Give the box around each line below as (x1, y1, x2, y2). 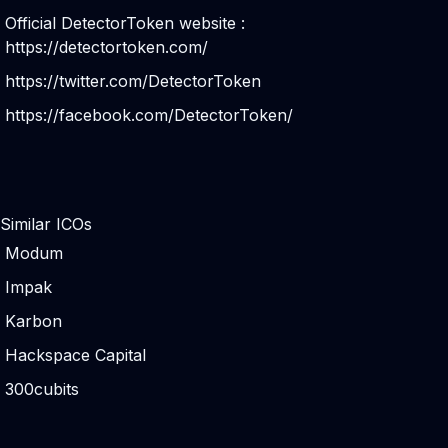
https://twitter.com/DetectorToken (5, 71, 261, 91)
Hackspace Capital (5, 345, 146, 365)
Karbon (5, 311, 62, 331)
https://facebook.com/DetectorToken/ (5, 105, 293, 125)
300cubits (5, 379, 79, 399)
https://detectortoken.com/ (5, 37, 208, 57)
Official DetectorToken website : (5, 13, 245, 33)
